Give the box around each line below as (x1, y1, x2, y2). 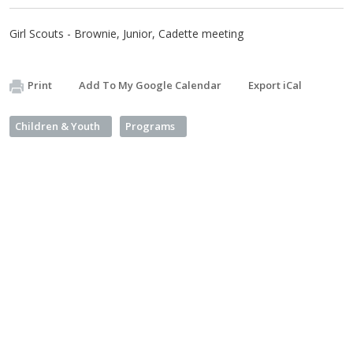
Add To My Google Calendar (79, 78, 221, 92)
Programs (125, 119, 175, 133)
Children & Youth (15, 119, 100, 133)
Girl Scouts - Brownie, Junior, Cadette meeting (9, 26, 243, 41)
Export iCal (248, 78, 302, 92)
